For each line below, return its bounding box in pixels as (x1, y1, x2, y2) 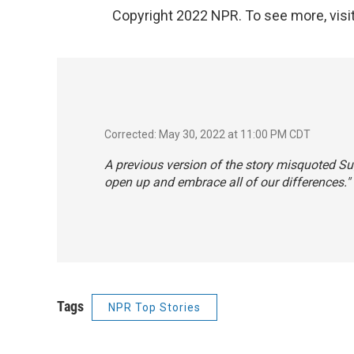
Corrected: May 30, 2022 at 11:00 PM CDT (104, 127, 311, 141)
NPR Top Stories (108, 300, 201, 314)
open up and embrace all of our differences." (104, 174, 350, 190)
